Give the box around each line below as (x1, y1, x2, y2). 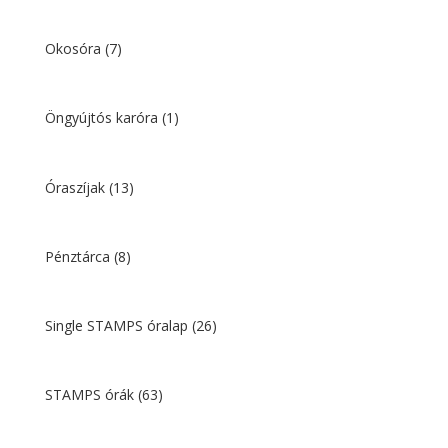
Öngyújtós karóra (44, 108, 162, 128)
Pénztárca (44, 246, 114, 266)
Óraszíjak (44, 177, 109, 197)
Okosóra (44, 39, 105, 59)
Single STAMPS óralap (44, 316, 192, 336)
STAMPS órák (44, 385, 138, 405)
